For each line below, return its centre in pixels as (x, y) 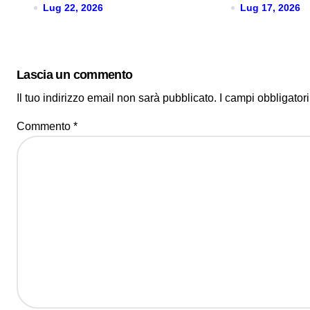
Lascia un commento (75, 75)
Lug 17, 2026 (271, 8)
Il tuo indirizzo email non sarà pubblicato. (117, 98)
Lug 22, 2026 (73, 8)
